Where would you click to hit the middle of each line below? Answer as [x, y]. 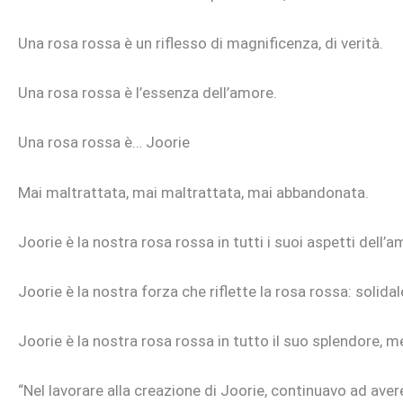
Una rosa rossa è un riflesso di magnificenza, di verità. [201, 44]
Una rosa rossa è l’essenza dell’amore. [148, 93]
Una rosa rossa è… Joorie [104, 143]
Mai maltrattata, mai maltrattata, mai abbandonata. [193, 192]
